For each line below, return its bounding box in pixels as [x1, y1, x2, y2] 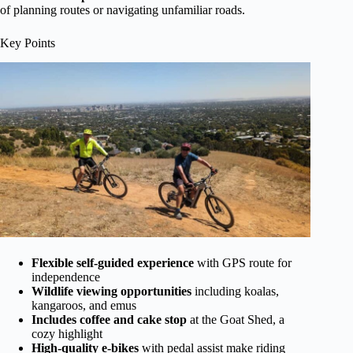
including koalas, [191, 284, 279, 298]
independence [32, 269, 100, 284]
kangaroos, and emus [32, 298, 136, 312]
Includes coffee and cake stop [32, 312, 187, 326]
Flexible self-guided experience [32, 255, 194, 269]
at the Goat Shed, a [187, 312, 284, 326]
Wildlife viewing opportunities [32, 284, 191, 298]
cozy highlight [32, 326, 102, 340]
